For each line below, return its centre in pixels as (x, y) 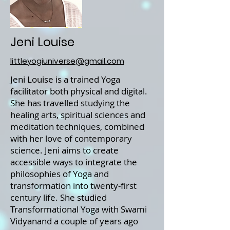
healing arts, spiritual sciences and (78, 115)
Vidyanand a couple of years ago (74, 221)
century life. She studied (59, 197)
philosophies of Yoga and (60, 174)
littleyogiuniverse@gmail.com (67, 61)
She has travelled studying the (70, 103)
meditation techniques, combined (77, 127)
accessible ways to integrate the (74, 162)
